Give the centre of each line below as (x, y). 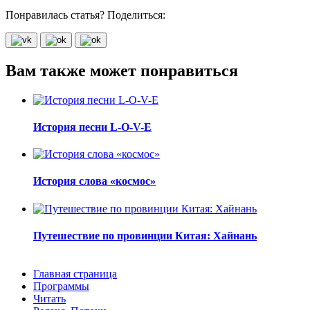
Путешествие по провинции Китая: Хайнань (145, 235)
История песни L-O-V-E (92, 127)
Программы (61, 286)
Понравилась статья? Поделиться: (85, 15)
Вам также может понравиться (122, 70)
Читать (49, 299)
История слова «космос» (94, 181)
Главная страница (75, 274)
